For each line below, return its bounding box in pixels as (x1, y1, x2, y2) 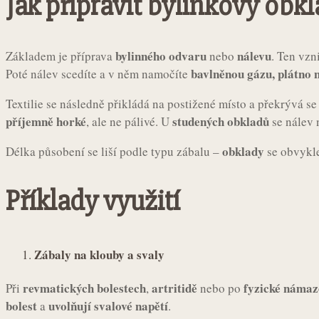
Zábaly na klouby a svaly (34, 246, 164, 264)
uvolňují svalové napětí (48, 297, 168, 315)
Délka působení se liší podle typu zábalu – (6, 142, 222, 159)
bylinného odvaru (115, 46, 206, 65)
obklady (222, 142, 264, 160)
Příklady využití (6, 184, 180, 219)
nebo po (197, 280, 244, 297)
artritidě (152, 279, 197, 298)
